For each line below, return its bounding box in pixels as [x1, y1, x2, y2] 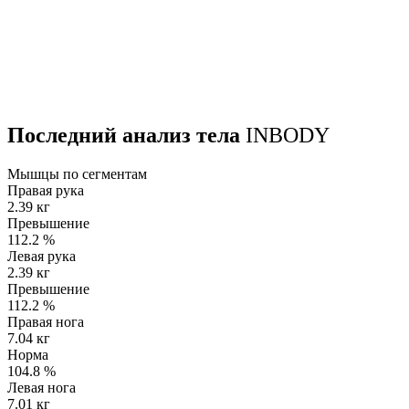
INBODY [246, 122, 330, 147]
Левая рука [7, 247, 76, 264]
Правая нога [7, 313, 84, 330]
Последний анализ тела [7, 122, 246, 147]
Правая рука [7, 182, 84, 198]
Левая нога [7, 379, 76, 395]
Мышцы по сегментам [7, 165, 147, 182]
